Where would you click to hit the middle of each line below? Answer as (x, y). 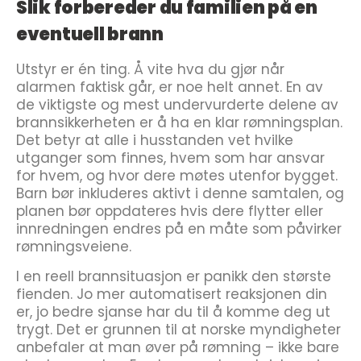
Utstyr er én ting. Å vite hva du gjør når (150, 69)
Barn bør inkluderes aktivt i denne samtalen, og (180, 193)
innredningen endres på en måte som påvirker (179, 229)
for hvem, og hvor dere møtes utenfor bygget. (177, 176)
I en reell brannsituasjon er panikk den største (174, 276)
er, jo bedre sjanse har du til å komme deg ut (173, 312)
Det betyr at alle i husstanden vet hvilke (155, 140)
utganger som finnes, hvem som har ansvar (170, 158)
